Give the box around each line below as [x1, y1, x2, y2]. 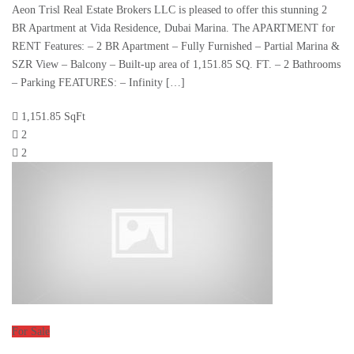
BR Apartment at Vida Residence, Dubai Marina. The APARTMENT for [12, 22, 335, 35]
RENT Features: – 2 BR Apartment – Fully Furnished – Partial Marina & [12, 40, 340, 53]
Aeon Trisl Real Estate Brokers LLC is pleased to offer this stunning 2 [12, 4, 327, 17]
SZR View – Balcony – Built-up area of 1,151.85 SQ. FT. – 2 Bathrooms [12, 58, 341, 71]
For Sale [12, 326, 50, 338]
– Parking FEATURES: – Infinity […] [12, 77, 185, 89]
